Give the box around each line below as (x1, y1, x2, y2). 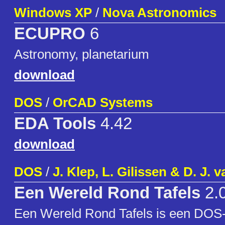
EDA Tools (14, 115, 96, 133)
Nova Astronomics (102, 5, 216, 21)
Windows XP (14, 5, 92, 21)
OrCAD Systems (53, 95, 153, 110)
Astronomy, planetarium (14, 47, 149, 62)
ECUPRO (14, 25, 85, 43)
